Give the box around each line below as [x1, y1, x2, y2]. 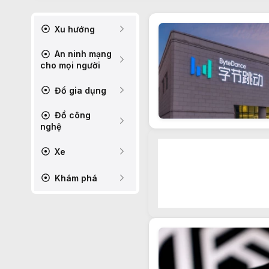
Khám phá [52, 172, 97, 183]
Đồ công [52, 110, 91, 120]
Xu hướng [52, 23, 95, 34]
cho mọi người [40, 60, 100, 70]
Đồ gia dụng [52, 85, 106, 95]
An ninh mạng [52, 49, 112, 59]
